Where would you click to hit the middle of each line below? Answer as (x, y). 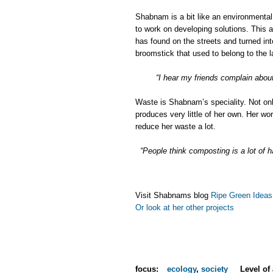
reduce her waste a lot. (175, 126)
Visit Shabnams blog (173, 196)
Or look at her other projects (185, 208)
